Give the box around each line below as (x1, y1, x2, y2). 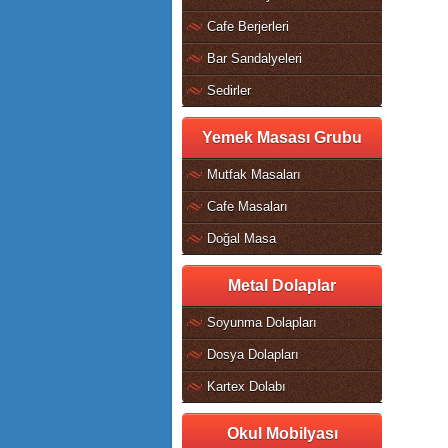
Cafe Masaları (207, 199, 288, 214)
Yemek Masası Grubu (202, 129, 362, 146)
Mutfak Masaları (207, 167, 301, 182)
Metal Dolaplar (228, 277, 336, 294)
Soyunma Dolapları (207, 315, 317, 330)
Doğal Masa (207, 231, 276, 246)
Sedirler (207, 83, 251, 98)
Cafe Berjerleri (207, 19, 289, 34)
